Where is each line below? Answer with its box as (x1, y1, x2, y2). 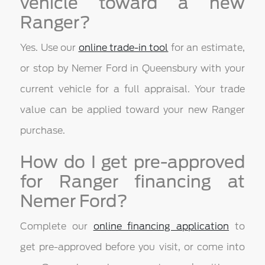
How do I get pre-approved (20, 152, 245, 173)
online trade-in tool (78, 42, 169, 54)
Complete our (20, 221, 93, 232)
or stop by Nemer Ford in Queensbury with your (20, 63, 245, 75)
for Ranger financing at (20, 172, 245, 192)
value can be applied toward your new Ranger (20, 104, 245, 116)
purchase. (20, 125, 66, 137)
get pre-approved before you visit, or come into (20, 241, 245, 253)
